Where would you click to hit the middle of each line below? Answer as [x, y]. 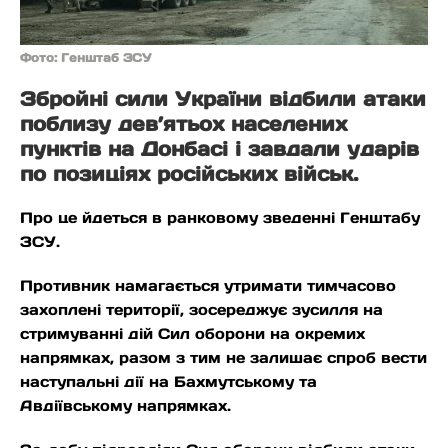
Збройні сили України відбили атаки [223, 99]
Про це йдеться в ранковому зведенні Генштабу [220, 218]
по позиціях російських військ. [189, 174]
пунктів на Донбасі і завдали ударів [219, 149]
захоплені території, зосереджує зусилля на [201, 310]
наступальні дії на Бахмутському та [168, 382]
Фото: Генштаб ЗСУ [85, 58]
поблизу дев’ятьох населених [183, 124]
